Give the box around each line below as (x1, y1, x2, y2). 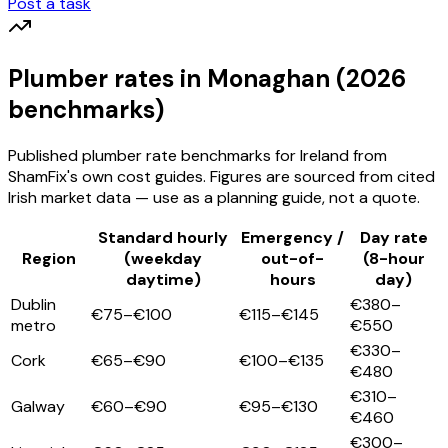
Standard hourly (98, 227, 228, 249)
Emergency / (241, 227, 344, 249)
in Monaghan (174, 63, 330, 95)
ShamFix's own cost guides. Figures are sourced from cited (8, 166, 435, 188)
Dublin (11, 294, 56, 316)
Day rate (359, 227, 428, 249)
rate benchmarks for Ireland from (142, 145, 387, 167)
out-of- (261, 248, 324, 270)
